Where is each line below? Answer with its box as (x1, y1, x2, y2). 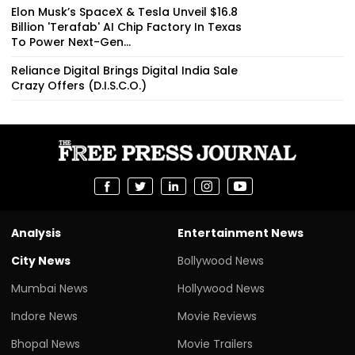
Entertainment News (177, 224, 303, 241)
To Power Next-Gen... (11, 33, 131, 50)
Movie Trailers (177, 335, 253, 352)
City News (11, 252, 71, 269)
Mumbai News (11, 280, 88, 296)
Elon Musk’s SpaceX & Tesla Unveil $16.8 (11, 3, 238, 20)
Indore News (11, 307, 78, 324)
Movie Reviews (177, 307, 257, 324)
